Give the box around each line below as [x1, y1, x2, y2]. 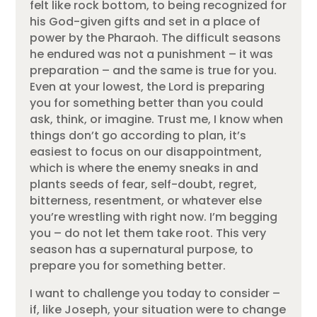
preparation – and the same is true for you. [30, 62, 277, 79]
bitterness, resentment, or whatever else [30, 192, 263, 209]
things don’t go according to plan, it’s [30, 127, 247, 144]
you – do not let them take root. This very [30, 224, 267, 241]
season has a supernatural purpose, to [30, 241, 254, 258]
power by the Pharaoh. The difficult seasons [30, 29, 282, 46]
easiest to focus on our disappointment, [30, 143, 263, 160]
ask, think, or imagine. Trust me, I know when [30, 110, 284, 127]
